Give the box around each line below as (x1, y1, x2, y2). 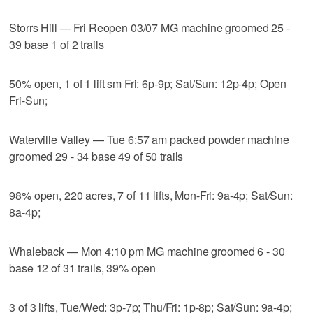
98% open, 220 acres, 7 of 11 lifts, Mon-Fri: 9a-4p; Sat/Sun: (9, 187, 293, 203)
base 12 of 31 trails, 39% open (9, 259, 156, 276)
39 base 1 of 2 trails (9, 36, 104, 52)
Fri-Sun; (9, 92, 48, 108)
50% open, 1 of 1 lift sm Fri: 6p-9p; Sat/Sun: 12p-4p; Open (9, 75, 287, 92)
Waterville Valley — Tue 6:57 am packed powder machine (9, 131, 289, 147)
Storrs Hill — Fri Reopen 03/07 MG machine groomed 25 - (9, 19, 290, 36)
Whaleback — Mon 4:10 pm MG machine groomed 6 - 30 (9, 242, 285, 259)
